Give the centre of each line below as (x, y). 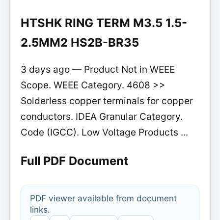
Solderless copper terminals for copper (107, 101)
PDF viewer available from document (103, 198)
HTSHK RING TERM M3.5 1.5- (104, 23)
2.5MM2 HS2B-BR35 (80, 42)
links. (40, 210)
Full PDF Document (74, 161)
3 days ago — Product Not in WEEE (97, 69)
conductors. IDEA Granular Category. (101, 116)
